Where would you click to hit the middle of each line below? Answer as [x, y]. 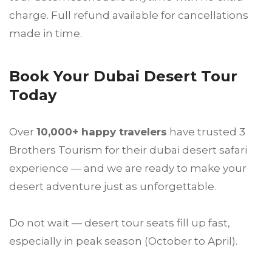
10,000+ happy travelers [102, 132]
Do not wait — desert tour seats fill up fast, [120, 223]
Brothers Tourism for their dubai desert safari [128, 150]
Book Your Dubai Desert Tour [123, 76]
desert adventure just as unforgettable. [113, 187]
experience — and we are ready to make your [128, 168]
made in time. [46, 34]
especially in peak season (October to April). [123, 241]
